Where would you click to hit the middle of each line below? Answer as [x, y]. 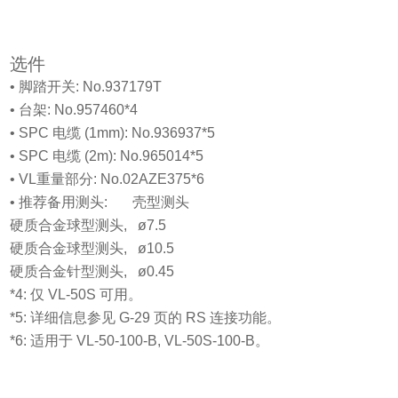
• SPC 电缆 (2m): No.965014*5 [107, 156]
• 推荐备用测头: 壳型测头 [100, 203]
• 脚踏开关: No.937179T [86, 87]
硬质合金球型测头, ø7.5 [88, 226]
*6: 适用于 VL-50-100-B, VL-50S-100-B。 [140, 341]
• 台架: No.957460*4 [74, 110]
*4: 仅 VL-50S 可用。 [76, 295]
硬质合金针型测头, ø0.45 [92, 272]
